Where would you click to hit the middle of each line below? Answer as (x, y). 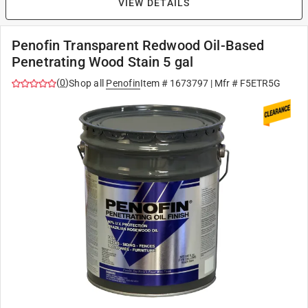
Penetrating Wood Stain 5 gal (103, 62)
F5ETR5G (260, 83)
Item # (155, 83)
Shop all (86, 83)
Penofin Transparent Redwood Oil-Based (138, 45)
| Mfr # (224, 83)
